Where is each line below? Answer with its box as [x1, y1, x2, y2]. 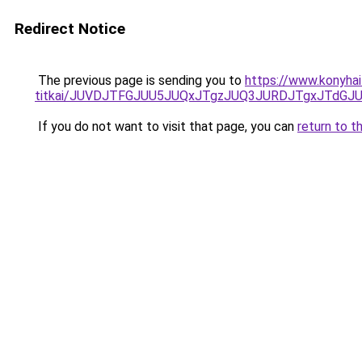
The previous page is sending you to [35, 73, 245, 88]
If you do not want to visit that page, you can [35, 119, 297, 134]
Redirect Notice [15, 19, 125, 38]
